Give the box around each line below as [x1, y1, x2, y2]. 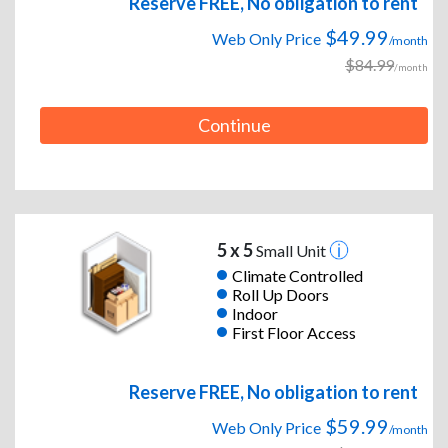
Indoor [231, 303, 278, 323]
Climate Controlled [231, 265, 363, 285]
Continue [197, 114, 271, 137]
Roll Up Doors [231, 284, 329, 304]
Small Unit [252, 241, 329, 261]
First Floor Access [231, 322, 356, 342]
